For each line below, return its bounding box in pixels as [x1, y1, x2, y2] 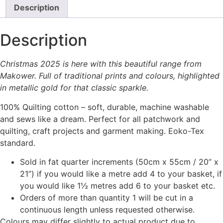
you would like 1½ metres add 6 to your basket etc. [20, 181, 215, 191]
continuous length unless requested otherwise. [20, 205, 195, 215]
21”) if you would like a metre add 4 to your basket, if [20, 169, 222, 179]
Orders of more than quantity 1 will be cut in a [20, 193, 193, 203]
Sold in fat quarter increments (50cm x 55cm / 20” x [20, 157, 219, 167]
